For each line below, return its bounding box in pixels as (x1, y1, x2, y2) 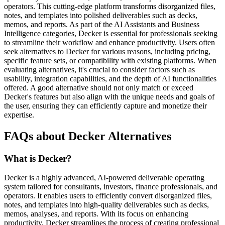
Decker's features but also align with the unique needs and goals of (4, 92, 214, 101)
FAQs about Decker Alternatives (4, 129, 171, 143)
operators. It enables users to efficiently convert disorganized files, (4, 191, 212, 200)
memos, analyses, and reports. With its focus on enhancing (4, 209, 188, 218)
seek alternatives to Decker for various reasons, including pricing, (4, 47, 210, 56)
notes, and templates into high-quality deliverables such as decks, (4, 200, 209, 209)
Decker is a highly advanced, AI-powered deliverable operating (4, 173, 204, 182)
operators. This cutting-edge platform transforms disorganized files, (4, 2, 215, 11)
